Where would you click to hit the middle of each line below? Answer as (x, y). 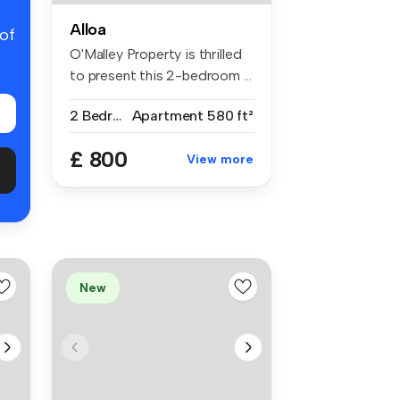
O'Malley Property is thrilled (156, 54)
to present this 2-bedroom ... (161, 76)
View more (220, 160)
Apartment (168, 116)
